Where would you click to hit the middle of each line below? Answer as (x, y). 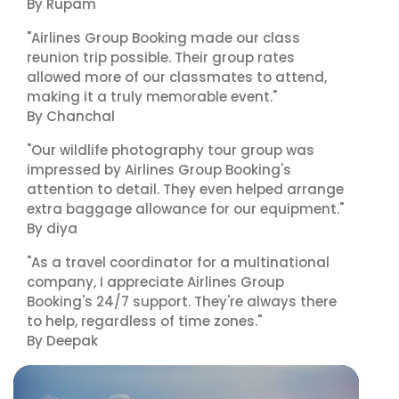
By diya (52, 228)
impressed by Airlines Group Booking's (159, 170)
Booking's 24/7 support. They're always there (182, 301)
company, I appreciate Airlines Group (155, 282)
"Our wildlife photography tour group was (171, 150)
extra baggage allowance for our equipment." (185, 209)
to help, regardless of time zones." (144, 321)
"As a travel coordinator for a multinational (178, 262)
